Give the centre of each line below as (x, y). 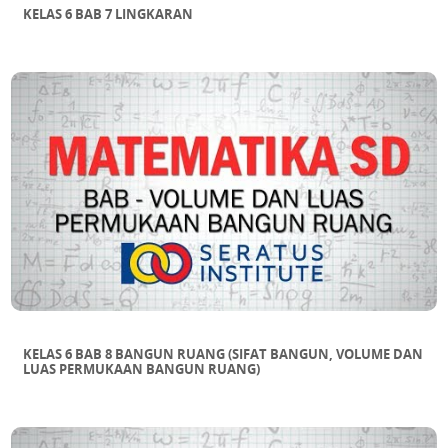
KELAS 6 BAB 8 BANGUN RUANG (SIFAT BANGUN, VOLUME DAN (223, 354)
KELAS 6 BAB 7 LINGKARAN (108, 13)
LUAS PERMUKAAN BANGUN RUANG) (142, 369)
